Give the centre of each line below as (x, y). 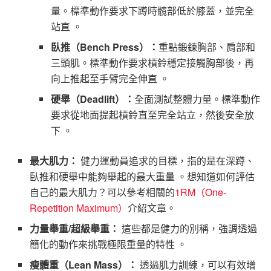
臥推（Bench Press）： (104, 47)
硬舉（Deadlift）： (92, 99)
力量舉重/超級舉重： (75, 228)
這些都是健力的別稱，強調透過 (188, 228)
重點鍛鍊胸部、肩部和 (207, 47)
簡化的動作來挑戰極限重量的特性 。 (109, 244)
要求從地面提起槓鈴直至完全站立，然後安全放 (152, 114)
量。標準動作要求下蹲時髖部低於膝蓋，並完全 (152, 10)
